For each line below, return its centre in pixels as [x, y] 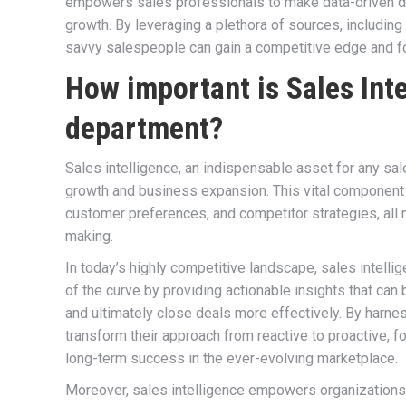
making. [89, 236]
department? [144, 127]
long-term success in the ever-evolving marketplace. [232, 358]
